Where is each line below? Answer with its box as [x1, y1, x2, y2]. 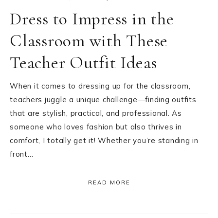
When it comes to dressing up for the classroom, [10, 81, 191, 91]
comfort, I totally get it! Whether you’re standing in [10, 136, 199, 145]
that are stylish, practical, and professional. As [10, 109, 182, 118]
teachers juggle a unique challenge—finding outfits [10, 95, 197, 104]
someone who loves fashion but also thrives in [10, 122, 182, 131]
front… [10, 149, 34, 159]
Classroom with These [10, 30, 168, 51]
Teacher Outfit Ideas [10, 52, 157, 73]
